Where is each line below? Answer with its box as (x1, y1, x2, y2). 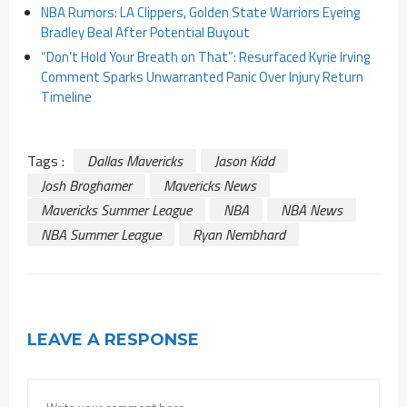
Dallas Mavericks (87, 150, 183, 173)
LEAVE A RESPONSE (27, 330, 199, 351)
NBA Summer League (41, 223, 161, 246)
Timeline (41, 86, 92, 108)
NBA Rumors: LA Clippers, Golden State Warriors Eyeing (41, 2, 360, 24)
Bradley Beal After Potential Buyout (41, 22, 250, 44)
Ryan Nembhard (193, 223, 285, 246)
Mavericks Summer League (41, 199, 192, 222)
